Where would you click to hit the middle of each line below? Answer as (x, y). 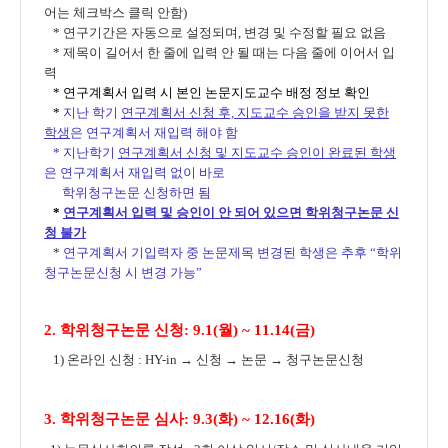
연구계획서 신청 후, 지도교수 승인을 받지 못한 (255, 112)
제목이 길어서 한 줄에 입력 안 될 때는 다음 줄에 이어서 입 (229, 52)
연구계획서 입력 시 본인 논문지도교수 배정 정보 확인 (216, 92)
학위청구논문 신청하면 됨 (129, 192)
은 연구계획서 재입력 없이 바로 (134, 172)
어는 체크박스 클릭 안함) (115, 12)
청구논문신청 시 (92, 272)
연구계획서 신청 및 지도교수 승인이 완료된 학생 (257, 152)
